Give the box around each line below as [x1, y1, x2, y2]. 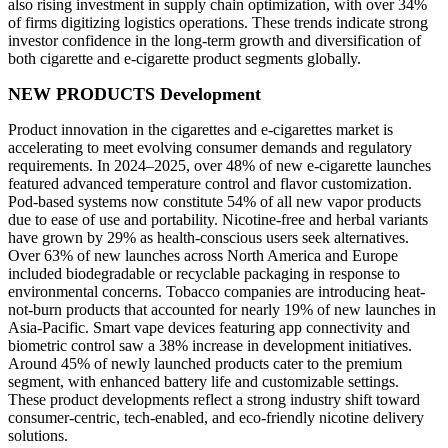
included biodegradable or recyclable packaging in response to [8, 265, 400, 283]
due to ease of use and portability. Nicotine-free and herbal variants [8, 211, 428, 229]
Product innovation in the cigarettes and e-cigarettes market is [8, 121, 393, 139]
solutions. [8, 427, 68, 445]
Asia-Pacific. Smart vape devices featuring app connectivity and [8, 319, 410, 337]
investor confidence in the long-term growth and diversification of [8, 32, 421, 50]
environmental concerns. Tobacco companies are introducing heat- [8, 283, 425, 301]
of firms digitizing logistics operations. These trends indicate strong [8, 14, 428, 32]
